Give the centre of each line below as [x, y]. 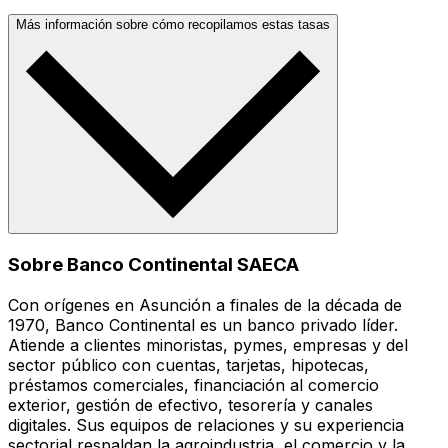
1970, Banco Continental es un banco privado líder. [203, 324]
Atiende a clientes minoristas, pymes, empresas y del [208, 344]
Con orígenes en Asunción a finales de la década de [205, 304]
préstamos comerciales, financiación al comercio [193, 384]
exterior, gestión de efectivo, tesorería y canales [190, 404]
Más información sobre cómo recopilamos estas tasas [173, 24]
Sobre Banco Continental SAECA [153, 264]
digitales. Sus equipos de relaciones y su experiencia [206, 424]
